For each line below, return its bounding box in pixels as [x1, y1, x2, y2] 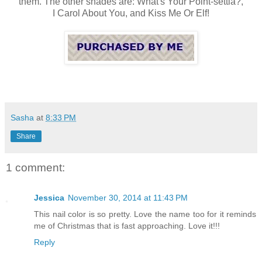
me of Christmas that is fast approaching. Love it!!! [34, 221, 220, 231]
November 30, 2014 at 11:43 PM [68, 193, 188, 203]
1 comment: [6, 161, 65, 174]
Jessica [34, 193, 64, 203]
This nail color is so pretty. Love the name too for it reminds [34, 209, 256, 219]
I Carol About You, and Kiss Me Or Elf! [53, 8, 209, 18]
